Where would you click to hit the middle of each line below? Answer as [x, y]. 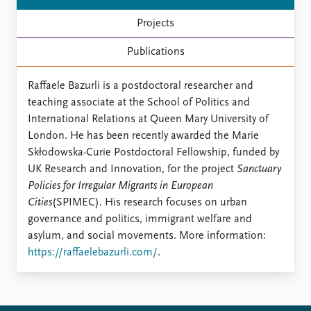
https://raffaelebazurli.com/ [93, 253]
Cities [40, 203]
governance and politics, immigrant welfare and [140, 219]
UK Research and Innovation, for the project [132, 169]
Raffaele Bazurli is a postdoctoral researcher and [141, 86]
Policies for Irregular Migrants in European [120, 186]
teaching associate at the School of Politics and [139, 103]
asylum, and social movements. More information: [147, 236]
